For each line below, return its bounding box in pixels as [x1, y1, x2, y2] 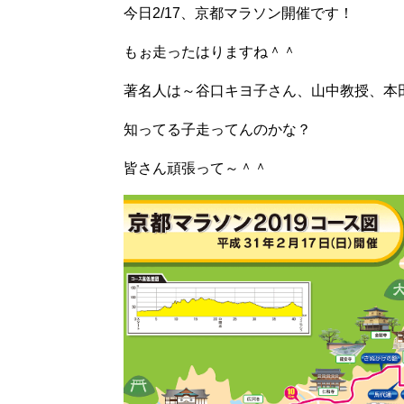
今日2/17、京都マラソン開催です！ [124, 5, 353, 21]
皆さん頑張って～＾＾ [124, 160, 268, 176]
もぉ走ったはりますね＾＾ [124, 43, 297, 60]
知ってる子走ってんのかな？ [124, 121, 311, 137]
